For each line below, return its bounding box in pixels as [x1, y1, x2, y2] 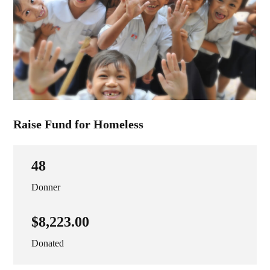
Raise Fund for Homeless [13, 118, 144, 131]
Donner [31, 182, 61, 193]
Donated [31, 238, 64, 249]
